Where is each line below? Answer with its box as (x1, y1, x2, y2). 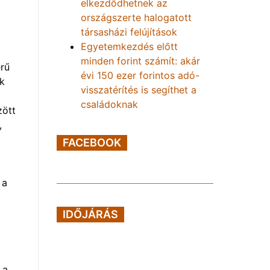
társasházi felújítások (81, 26, 177, 38)
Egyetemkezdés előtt (81, 40, 178, 52)
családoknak (81, 98, 138, 110)
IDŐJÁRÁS (63, 208, 118, 221)
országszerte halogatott (81, 11, 192, 24)
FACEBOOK (63, 136, 121, 149)
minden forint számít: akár (81, 55, 200, 67)
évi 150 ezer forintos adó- (81, 69, 199, 81)
